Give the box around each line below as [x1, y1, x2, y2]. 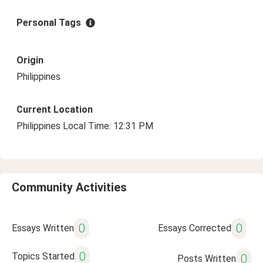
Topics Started [12, 251, 75, 262]
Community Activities [12, 180, 127, 194]
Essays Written [12, 222, 74, 234]
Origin [16, 55, 43, 66]
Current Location [16, 104, 93, 115]
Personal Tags [16, 17, 81, 28]
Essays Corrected [157, 222, 231, 234]
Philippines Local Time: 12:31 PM [16, 120, 153, 131]
